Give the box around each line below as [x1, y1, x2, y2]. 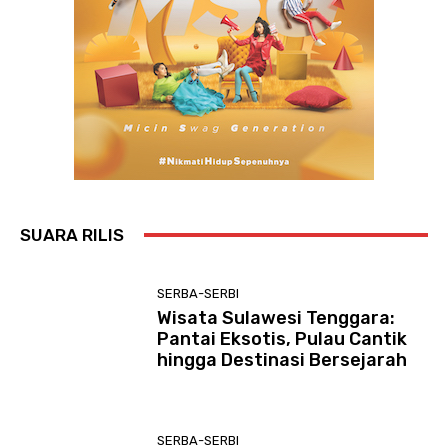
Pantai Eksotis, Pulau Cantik [157, 328, 408, 351]
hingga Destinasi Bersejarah [157, 349, 408, 372]
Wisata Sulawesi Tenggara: [157, 307, 396, 330]
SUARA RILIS [20, 224, 124, 245]
